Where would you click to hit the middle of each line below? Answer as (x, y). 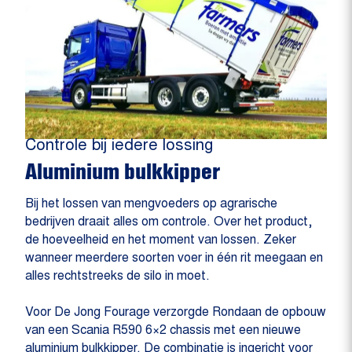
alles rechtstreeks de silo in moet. (117, 277)
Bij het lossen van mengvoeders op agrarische (151, 205)
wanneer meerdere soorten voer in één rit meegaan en (174, 259)
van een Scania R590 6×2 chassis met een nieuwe (163, 331)
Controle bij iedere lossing (119, 147)
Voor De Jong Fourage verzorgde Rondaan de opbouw (176, 313)
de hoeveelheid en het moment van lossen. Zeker (161, 241)
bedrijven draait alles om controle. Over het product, (169, 223)
